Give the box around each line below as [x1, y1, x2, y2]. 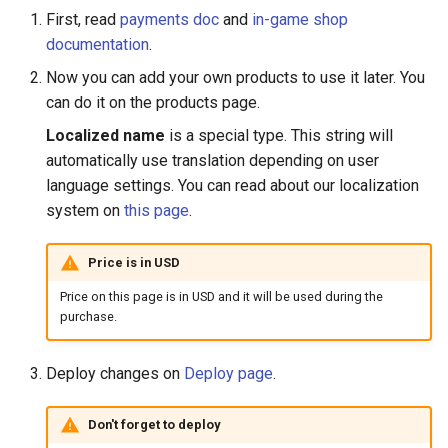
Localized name [46, 126, 165, 146]
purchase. [59, 309, 117, 325]
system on [46, 201, 124, 221]
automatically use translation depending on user [46, 151, 379, 171]
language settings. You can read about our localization [46, 176, 419, 196]
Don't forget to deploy [87, 417, 220, 433]
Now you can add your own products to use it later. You [46, 68, 425, 88]
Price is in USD [87, 254, 180, 270]
